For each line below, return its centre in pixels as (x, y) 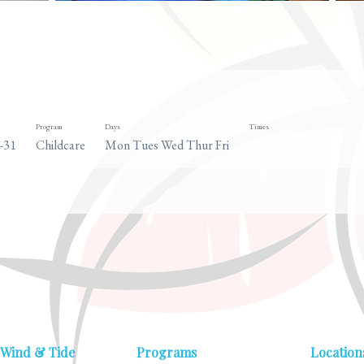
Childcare (61, 145)
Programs (166, 352)
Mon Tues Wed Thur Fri (167, 145)
